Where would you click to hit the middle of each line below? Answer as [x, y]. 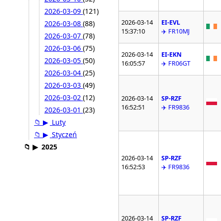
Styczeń [63, 135]
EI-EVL [171, 23]
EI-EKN [172, 55]
